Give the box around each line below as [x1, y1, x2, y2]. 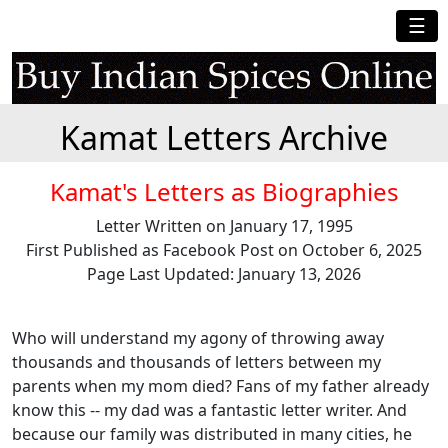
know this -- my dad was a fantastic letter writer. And [12, 399, 407, 422]
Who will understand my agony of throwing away [12, 327, 384, 350]
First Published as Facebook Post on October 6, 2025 [26, 239, 422, 262]
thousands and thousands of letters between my [12, 351, 381, 374]
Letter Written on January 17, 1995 [95, 215, 353, 238]
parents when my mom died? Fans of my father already [12, 375, 429, 398]
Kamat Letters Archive [60, 116, 388, 160]
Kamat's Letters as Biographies [49, 175, 399, 209]
